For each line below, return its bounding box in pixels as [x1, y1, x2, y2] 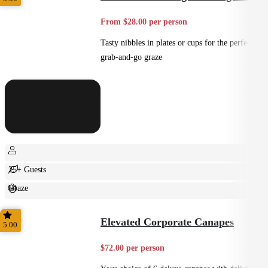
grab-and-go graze [100, 52, 162, 62]
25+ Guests [8, 164, 47, 174]
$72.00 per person [100, 242, 165, 252]
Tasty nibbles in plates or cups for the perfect [100, 38, 253, 48]
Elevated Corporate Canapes [100, 215, 234, 228]
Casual [8, 202, 31, 212]
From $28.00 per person [100, 16, 187, 26]
